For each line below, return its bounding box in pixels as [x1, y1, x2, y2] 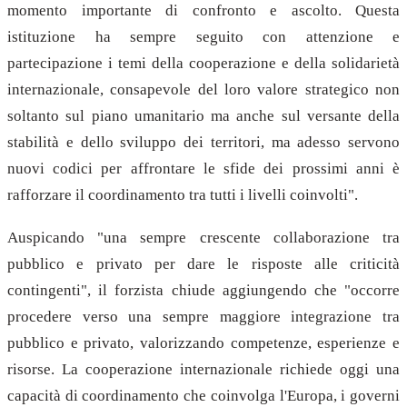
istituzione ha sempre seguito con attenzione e [7, 27, 400, 45]
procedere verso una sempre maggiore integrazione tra [7, 308, 400, 326]
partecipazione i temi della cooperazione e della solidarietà [7, 54, 400, 72]
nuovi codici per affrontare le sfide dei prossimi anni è [7, 159, 400, 177]
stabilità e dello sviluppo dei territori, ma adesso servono [7, 133, 400, 151]
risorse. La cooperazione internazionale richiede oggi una [7, 361, 400, 379]
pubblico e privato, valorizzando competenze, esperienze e [7, 334, 400, 352]
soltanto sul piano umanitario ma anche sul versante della [7, 106, 400, 124]
